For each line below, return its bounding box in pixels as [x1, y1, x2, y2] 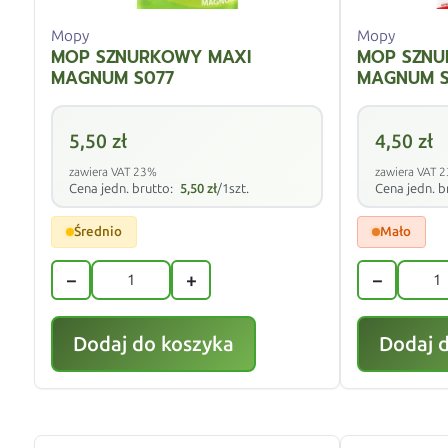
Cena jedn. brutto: [69, 181, 177, 197]
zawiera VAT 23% [69, 165, 158, 180]
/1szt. [217, 181, 250, 197]
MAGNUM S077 [51, 65, 175, 92]
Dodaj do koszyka [73, 332, 235, 357]
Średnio [74, 224, 123, 240]
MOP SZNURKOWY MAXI [51, 44, 252, 71]
